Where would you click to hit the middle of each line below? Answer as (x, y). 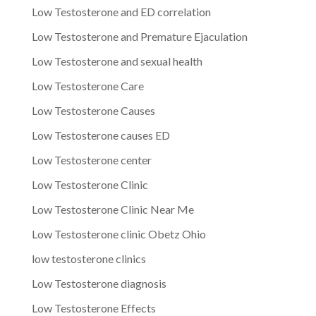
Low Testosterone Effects (93, 308)
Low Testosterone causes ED (101, 135)
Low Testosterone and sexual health (117, 61)
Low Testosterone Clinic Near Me (113, 209)
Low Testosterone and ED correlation (121, 11)
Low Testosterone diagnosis (99, 283)
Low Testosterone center (91, 159)
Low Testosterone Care (87, 85)
